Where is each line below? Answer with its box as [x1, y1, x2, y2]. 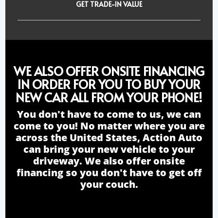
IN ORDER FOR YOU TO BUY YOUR [18, 75, 200, 92]
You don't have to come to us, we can [17, 107, 201, 121]
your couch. [80, 177, 138, 191]
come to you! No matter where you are [13, 119, 205, 132]
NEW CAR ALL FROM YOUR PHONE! [16, 88, 202, 106]
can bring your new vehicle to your [23, 142, 195, 156]
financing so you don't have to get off [16, 165, 202, 179]
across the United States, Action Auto [16, 130, 202, 144]
